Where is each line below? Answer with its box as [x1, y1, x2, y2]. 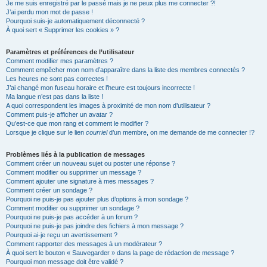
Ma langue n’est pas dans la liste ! [6, 93, 103, 100]
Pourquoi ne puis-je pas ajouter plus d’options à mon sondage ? [6, 195, 188, 203]
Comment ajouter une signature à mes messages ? [6, 178, 154, 185]
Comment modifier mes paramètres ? [6, 57, 113, 64]
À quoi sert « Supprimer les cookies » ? [6, 26, 119, 33]
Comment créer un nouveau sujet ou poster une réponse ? [6, 160, 175, 167]
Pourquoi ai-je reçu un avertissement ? [6, 231, 117, 238]
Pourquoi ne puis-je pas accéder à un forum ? [6, 213, 138, 221]
